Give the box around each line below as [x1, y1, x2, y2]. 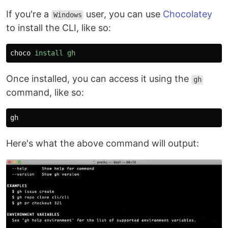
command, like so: [6, 87, 84, 98]
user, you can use [83, 9, 163, 20]
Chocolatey [163, 9, 213, 20]
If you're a [6, 9, 51, 20]
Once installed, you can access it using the [6, 73, 191, 84]
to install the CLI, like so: [6, 22, 111, 34]
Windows [53, 11, 82, 19]
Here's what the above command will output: [6, 138, 199, 149]
